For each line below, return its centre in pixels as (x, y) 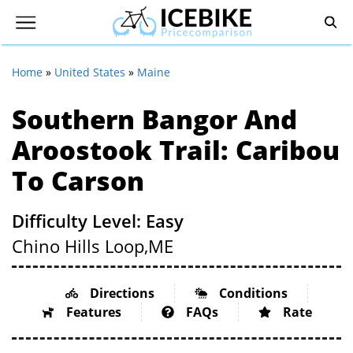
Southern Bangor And (154, 119)
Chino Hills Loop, (80, 246)
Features (93, 312)
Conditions (253, 293)
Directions (122, 293)
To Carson (78, 181)
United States (90, 72)
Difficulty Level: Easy (98, 221)
